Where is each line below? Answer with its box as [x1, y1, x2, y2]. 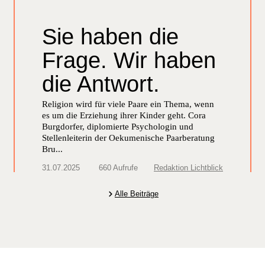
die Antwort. [42, 71, 160, 96]
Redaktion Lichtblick [154, 163, 223, 172]
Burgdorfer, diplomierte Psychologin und [42, 121, 193, 131]
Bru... [42, 144, 63, 154]
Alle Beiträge [115, 189, 159, 198]
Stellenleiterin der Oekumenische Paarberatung [42, 132, 215, 143]
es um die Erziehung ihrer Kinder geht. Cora [42, 110, 206, 120]
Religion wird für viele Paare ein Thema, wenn [42, 99, 214, 109]
